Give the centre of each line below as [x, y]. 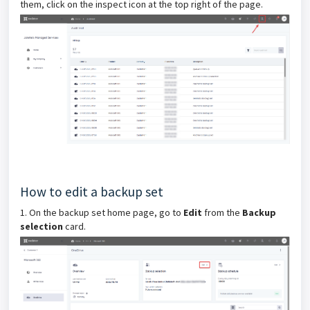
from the [223, 213]
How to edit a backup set [92, 192]
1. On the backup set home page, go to [102, 213]
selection [42, 227]
